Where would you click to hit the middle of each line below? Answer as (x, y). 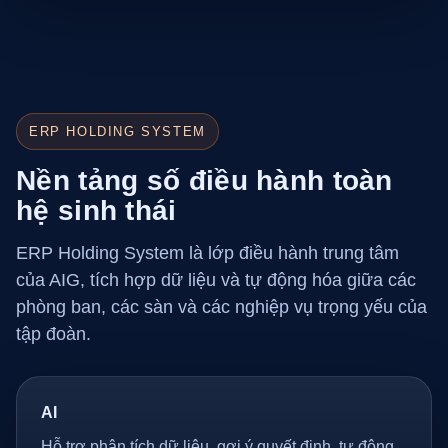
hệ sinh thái (96, 210)
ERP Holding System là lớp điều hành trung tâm (207, 253)
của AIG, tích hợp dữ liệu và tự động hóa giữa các (216, 280)
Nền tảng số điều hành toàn (204, 180)
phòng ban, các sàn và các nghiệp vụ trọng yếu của (221, 307)
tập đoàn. (53, 334)
